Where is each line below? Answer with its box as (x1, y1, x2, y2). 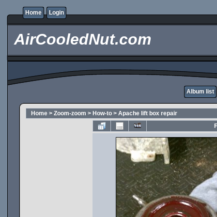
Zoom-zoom (54, 110, 86, 117)
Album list (186, 88, 214, 95)
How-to (93, 110, 112, 117)
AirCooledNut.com (10, 31, 151, 48)
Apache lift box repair (118, 110, 177, 117)
